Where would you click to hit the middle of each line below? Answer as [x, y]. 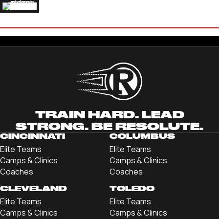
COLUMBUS [142, 137]
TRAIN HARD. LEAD [109, 115]
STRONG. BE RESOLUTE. [109, 127]
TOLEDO [132, 189]
